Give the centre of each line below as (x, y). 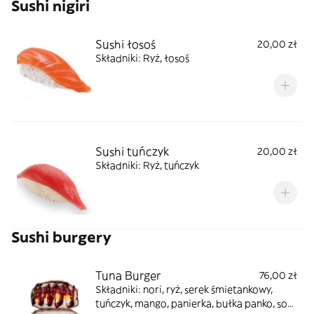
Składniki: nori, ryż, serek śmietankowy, (184, 289)
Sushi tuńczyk (132, 151)
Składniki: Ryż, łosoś (142, 58)
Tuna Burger (128, 275)
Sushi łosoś (125, 44)
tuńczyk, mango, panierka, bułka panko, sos (193, 303)
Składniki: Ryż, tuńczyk (147, 165)
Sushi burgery (61, 237)
